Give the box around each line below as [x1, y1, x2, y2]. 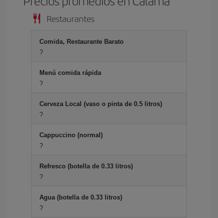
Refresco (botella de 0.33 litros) [39, 163, 133, 170]
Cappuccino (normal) [39, 131, 103, 139]
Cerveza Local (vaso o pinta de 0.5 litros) [39, 100, 162, 108]
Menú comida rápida [39, 69, 101, 76]
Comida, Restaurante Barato [39, 38, 124, 45]
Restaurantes [47, 12, 94, 24]
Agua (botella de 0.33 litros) [39, 194, 122, 201]
